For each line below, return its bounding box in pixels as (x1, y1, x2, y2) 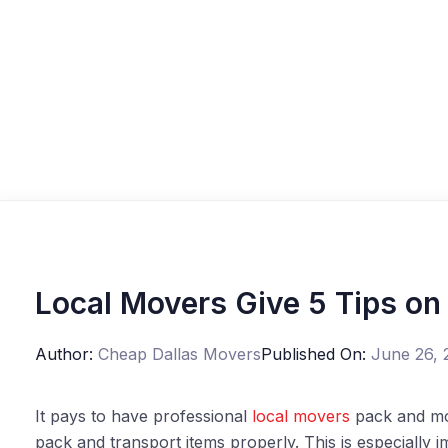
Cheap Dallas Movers (97, 344, 261, 364)
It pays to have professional (34, 406, 252, 426)
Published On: (260, 344, 366, 364)
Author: (34, 344, 98, 364)
